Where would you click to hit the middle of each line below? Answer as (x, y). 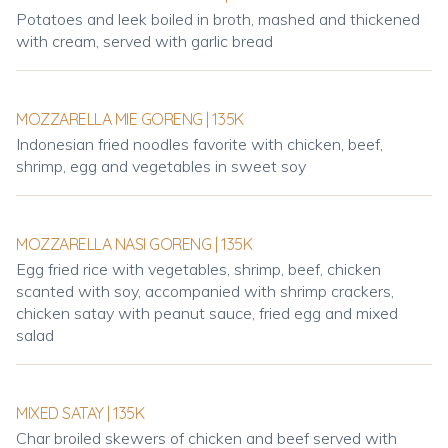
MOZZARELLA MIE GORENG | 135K (130, 119)
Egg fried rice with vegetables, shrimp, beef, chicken (198, 269)
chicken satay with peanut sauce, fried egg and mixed (207, 313)
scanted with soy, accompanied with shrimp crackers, (205, 291)
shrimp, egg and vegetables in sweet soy (161, 166)
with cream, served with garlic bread (144, 41)
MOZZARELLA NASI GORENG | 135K (134, 244)
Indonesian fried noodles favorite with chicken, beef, (199, 144)
